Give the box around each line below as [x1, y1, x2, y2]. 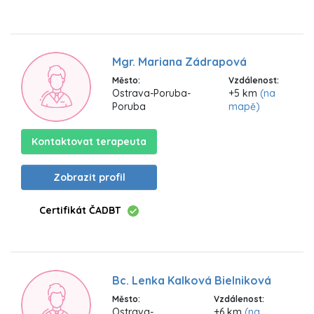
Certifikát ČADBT [39, 203, 121, 217]
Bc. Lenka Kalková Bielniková [112, 273, 271, 287]
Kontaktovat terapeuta [32, 135, 146, 148]
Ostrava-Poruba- [112, 87, 191, 100]
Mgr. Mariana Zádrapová [112, 55, 247, 69]
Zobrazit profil [53, 170, 125, 184]
